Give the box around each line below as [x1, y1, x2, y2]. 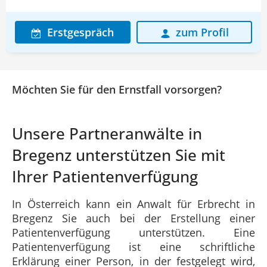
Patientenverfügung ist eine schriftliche [12, 239, 255, 254]
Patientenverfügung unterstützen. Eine [12, 225, 255, 240]
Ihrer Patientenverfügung [12, 165, 198, 187]
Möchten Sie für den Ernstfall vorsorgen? [12, 82, 222, 97]
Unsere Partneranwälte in [12, 122, 202, 144]
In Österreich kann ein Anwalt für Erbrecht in [12, 196, 255, 211]
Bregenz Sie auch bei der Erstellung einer [12, 210, 255, 225]
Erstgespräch [47, 25, 114, 40]
